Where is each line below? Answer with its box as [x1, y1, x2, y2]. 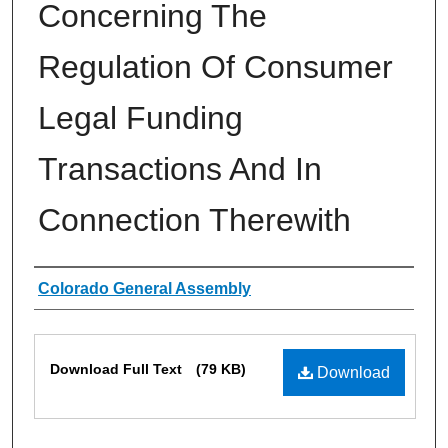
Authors [34, 274, 116, 302]
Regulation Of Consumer [38, 48, 393, 85]
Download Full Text [50, 360, 186, 377]
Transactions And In [38, 150, 322, 187]
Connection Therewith [38, 201, 351, 238]
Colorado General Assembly [38, 279, 251, 297]
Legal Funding [38, 99, 243, 136]
